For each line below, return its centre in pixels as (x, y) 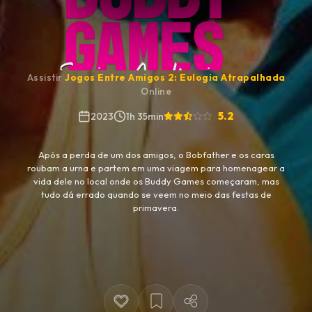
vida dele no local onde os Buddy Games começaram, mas (156, 181)
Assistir (46, 78)
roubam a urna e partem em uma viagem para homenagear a (156, 168)
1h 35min (145, 117)
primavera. (156, 208)
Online (156, 92)
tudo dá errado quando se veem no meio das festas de (156, 195)
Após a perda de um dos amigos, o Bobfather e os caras (156, 155)
